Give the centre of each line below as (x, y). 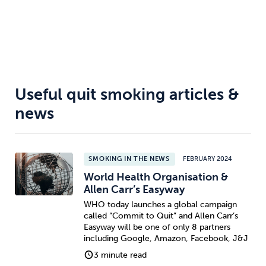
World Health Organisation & (156, 177)
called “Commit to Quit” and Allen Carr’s (161, 216)
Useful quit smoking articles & (127, 94)
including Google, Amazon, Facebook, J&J (166, 238)
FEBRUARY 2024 (208, 159)
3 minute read (121, 255)
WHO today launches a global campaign (160, 204)
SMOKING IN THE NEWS (129, 159)
